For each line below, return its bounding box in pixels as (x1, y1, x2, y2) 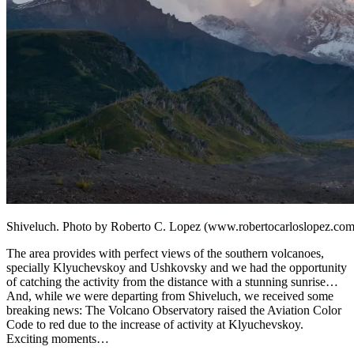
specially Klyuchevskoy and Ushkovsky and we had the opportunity (6, 260, 347, 274)
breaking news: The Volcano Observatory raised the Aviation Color (6, 303, 341, 317)
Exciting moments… (6, 331, 109, 345)
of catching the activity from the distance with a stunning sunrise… (6, 274, 338, 288)
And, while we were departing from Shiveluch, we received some (6, 288, 333, 303)
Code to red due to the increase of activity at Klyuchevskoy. (6, 317, 303, 331)
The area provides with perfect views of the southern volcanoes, (6, 246, 324, 260)
